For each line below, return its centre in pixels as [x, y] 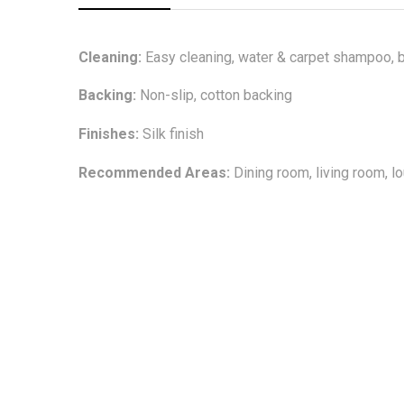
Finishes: [109, 133]
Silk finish [171, 133]
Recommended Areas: [156, 172]
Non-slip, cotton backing [214, 96]
